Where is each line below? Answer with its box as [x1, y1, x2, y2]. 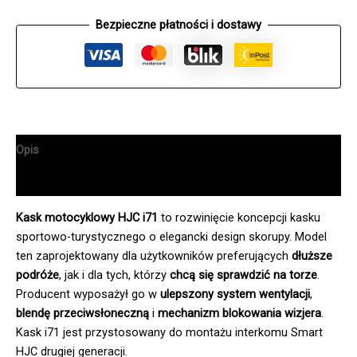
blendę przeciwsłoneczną [16, 305, 149, 320]
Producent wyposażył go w [16, 286, 160, 301]
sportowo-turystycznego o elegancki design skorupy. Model [16, 229, 327, 244]
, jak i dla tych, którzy [59, 267, 170, 282]
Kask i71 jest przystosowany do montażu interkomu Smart [16, 324, 323, 339]
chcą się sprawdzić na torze [170, 267, 317, 282]
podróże [16, 267, 59, 282]
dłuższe [292, 248, 332, 263]
